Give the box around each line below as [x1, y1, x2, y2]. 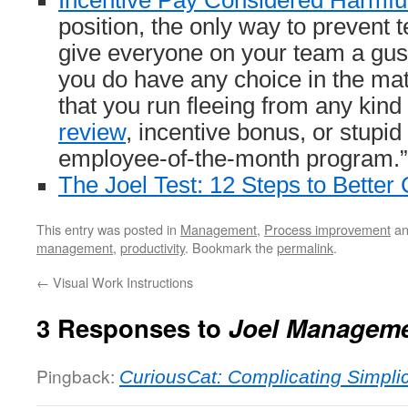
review [58, 119, 126, 145]
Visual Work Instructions [49, 272, 193, 291]
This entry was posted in [36, 219, 180, 239]
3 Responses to [36, 310, 229, 345]
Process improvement [264, 219, 391, 239]
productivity [120, 238, 185, 257]
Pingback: [36, 363, 119, 388]
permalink [277, 238, 333, 257]
